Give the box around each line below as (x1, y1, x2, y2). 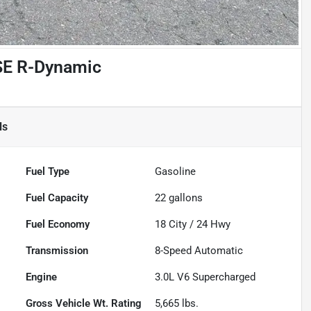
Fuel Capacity (26, 192, 89, 205)
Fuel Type (26, 165, 70, 178)
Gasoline (155, 165, 196, 178)
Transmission (26, 244, 89, 258)
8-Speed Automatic (155, 244, 244, 258)
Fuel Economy (26, 218, 90, 231)
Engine (26, 271, 58, 284)
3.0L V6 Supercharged (155, 271, 256, 284)
